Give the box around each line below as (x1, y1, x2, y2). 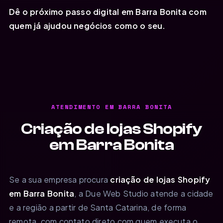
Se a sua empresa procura (9, 174, 111, 185)
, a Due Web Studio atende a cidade (74, 188, 214, 199)
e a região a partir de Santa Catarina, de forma (9, 202, 187, 213)
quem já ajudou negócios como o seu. (9, 20, 166, 31)
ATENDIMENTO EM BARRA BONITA (51, 102, 172, 111)
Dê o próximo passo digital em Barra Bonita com (9, 6, 207, 17)
